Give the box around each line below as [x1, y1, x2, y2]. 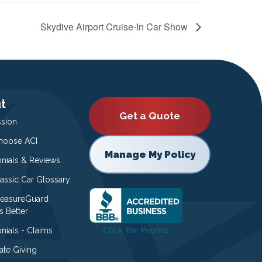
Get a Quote [119, 109, 180, 122]
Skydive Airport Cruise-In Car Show [40, 19, 190, 33]
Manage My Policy [104, 148, 195, 160]
